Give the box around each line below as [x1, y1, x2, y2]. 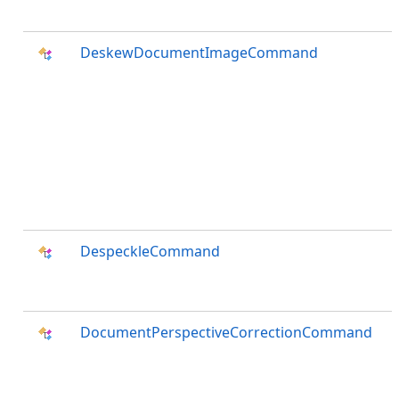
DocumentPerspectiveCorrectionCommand [80, 322, 372, 342]
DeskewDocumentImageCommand [80, 43, 318, 62]
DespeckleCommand [80, 241, 220, 261]
